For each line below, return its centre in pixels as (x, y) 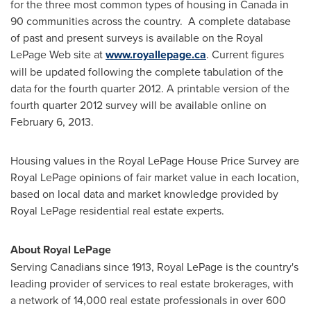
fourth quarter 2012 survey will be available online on (138, 105)
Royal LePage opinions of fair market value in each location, (155, 177)
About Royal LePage (61, 250)
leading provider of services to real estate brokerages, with (152, 283)
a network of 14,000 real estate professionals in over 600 (148, 300)
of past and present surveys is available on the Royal (137, 37)
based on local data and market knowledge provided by (144, 194)
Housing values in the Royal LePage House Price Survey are (155, 160)
